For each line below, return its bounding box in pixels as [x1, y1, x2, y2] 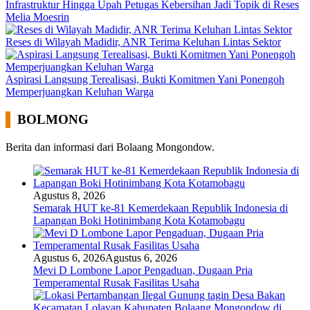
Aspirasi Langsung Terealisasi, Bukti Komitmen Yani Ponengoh [6, 73, 284, 86]
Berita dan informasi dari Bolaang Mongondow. [6, 140, 215, 153]
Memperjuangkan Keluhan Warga [6, 86, 154, 98]
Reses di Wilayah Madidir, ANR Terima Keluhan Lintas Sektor [6, 36, 281, 48]
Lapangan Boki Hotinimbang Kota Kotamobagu [33, 214, 245, 226]
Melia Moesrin [6, 11, 69, 24]
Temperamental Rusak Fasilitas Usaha [33, 276, 199, 289]
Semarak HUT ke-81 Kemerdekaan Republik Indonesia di [33, 201, 288, 214]
